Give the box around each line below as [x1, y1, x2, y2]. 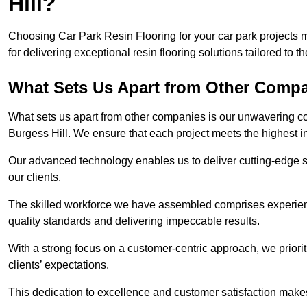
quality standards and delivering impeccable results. [8, 215, 262, 228]
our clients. [8, 171, 64, 184]
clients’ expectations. [8, 259, 112, 271]
